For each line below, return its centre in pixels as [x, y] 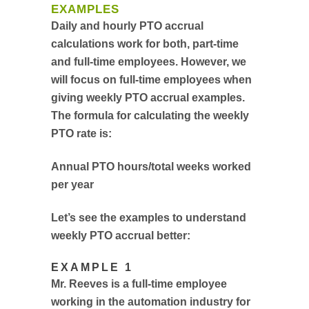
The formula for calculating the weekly [150, 116]
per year [72, 185]
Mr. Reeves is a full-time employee [139, 284]
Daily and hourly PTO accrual [127, 26]
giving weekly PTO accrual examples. [148, 98]
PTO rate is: [81, 133]
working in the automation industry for [151, 302]
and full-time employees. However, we [149, 62]
